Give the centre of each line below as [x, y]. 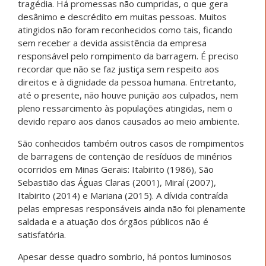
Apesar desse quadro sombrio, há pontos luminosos [125, 257]
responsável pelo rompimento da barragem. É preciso [128, 56]
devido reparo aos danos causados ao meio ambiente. [129, 121]
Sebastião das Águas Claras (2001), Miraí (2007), [117, 183]
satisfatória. [42, 235]
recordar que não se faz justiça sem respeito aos [118, 69]
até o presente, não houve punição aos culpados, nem [128, 95]
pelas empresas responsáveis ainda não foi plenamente [132, 209]
